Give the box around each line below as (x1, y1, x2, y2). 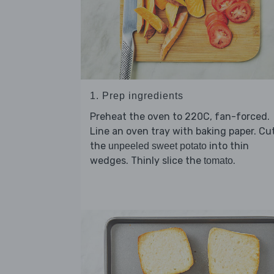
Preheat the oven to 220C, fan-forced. (90, 111, 270, 123)
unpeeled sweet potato (108, 141, 207, 152)
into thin (207, 140, 249, 152)
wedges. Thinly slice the (90, 155, 204, 167)
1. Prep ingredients (90, 91, 183, 102)
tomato (204, 155, 233, 166)
